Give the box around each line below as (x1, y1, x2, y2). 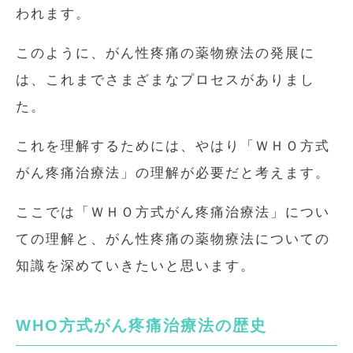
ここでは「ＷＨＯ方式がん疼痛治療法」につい (16, 204, 330, 220)
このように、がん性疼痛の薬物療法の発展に (16, 45, 315, 61)
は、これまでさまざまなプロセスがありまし (16, 72, 315, 87)
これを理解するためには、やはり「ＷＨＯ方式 (16, 138, 330, 154)
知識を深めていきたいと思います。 (16, 258, 255, 273)
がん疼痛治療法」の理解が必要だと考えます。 (16, 165, 330, 180)
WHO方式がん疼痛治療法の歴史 (16, 316, 267, 334)
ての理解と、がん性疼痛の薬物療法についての (16, 231, 330, 247)
